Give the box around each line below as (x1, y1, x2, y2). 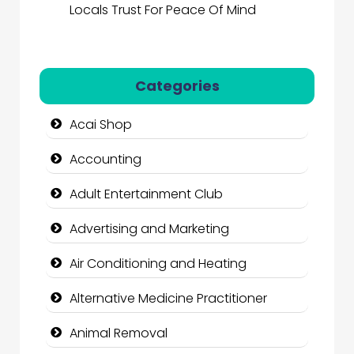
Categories (134, 76, 220, 96)
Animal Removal (70, 324, 168, 343)
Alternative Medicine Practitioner (70, 289, 267, 308)
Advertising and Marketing (70, 220, 229, 239)
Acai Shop (70, 115, 132, 134)
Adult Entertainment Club (70, 185, 223, 204)
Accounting (70, 150, 141, 169)
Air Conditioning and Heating (70, 254, 247, 273)
